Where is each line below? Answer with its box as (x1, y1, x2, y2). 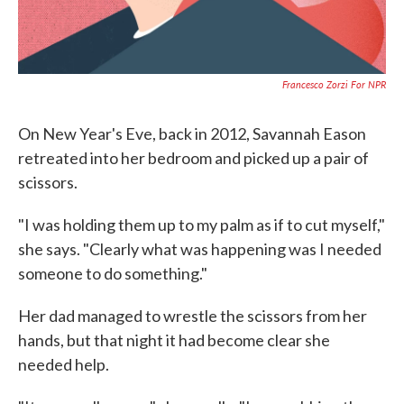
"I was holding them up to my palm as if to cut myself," (18, 215, 385, 234)
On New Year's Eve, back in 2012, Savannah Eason (18, 124, 366, 143)
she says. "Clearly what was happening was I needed (18, 239, 381, 259)
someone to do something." (18, 263, 207, 283)
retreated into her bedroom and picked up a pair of (18, 148, 369, 168)
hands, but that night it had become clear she (18, 330, 330, 350)
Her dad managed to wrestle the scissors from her (18, 306, 367, 326)
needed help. (18, 354, 109, 374)
